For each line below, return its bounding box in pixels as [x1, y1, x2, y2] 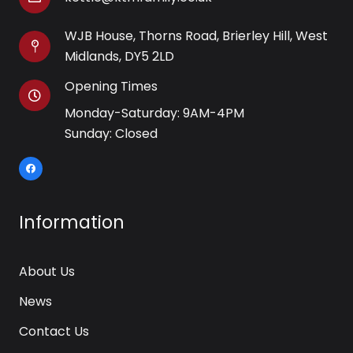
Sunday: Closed [65, 124, 158, 143]
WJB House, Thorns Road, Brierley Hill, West [65, 26, 329, 45]
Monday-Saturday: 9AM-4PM [65, 104, 245, 123]
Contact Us [19, 321, 89, 340]
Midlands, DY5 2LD [65, 46, 175, 65]
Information [19, 210, 124, 236]
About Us [19, 262, 75, 281]
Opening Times [65, 77, 158, 96]
